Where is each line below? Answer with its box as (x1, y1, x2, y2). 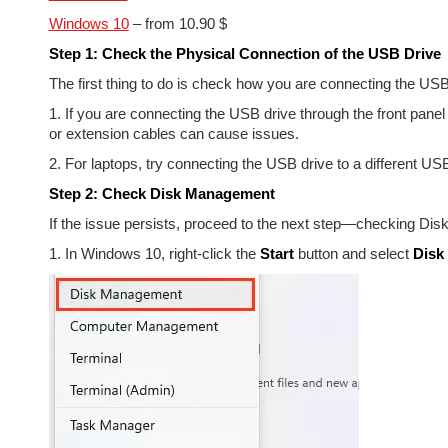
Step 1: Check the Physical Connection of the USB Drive (48, 45, 441, 62)
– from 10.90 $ (128, 15, 227, 32)
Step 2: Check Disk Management (48, 185, 275, 202)
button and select (293, 245, 413, 262)
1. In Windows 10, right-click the (48, 245, 260, 262)
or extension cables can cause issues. (48, 125, 299, 142)
